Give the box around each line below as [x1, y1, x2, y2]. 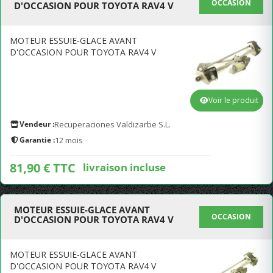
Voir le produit [208, 95, 258, 105]
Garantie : [19, 135, 55, 145]
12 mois [55, 135, 83, 146]
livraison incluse [83, 160, 166, 174]
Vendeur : [19, 119, 54, 129]
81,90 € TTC [10, 160, 76, 176]
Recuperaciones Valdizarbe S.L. [54, 119, 171, 130]
